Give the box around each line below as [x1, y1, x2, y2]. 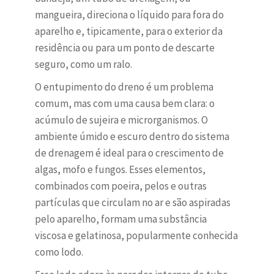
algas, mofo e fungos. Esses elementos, [34, 163, 206, 177]
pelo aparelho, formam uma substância [34, 212, 207, 226]
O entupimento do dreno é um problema [34, 80, 213, 94]
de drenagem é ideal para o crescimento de [34, 146, 224, 160]
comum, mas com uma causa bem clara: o [34, 97, 215, 111]
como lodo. [34, 245, 83, 259]
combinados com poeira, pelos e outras [34, 179, 207, 193]
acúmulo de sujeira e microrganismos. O [34, 113, 208, 127]
